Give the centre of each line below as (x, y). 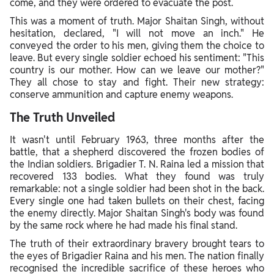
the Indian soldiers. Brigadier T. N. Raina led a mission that (137, 164)
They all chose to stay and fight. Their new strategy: (137, 82)
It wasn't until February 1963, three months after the (137, 140)
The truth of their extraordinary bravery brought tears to (137, 244)
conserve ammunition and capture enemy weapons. (121, 94)
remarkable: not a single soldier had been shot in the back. (137, 189)
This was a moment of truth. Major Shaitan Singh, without (137, 21)
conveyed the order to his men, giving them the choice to (137, 46)
